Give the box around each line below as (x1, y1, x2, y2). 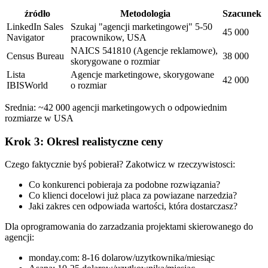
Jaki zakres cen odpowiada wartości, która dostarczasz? (29, 201, 237, 212)
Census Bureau (7, 50, 64, 61)
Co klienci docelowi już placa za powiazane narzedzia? (29, 190, 237, 201)
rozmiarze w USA (5, 112, 74, 123)
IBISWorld (7, 80, 48, 90)
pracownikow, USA (71, 32, 147, 42)
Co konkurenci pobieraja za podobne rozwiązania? (29, 179, 220, 190)
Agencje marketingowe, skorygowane (71, 69, 214, 80)
